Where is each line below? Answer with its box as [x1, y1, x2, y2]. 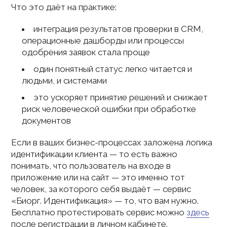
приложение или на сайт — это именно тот [11, 172, 185, 182]
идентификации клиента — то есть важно [11, 149, 178, 159]
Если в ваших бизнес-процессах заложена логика [11, 137, 213, 147]
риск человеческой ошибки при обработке [21, 104, 196, 114]
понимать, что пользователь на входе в [11, 161, 171, 171]
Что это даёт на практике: [11, 2, 117, 12]
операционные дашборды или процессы [21, 35, 184, 46]
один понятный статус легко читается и [33, 64, 192, 74]
